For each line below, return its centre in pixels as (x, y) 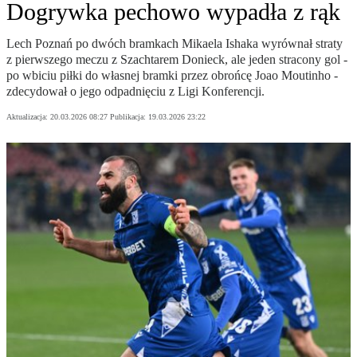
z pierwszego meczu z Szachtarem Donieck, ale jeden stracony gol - (177, 60)
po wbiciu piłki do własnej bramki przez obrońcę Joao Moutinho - (172, 76)
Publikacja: (129, 117)
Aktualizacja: (28, 117)
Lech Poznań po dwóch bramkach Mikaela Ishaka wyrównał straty (175, 44)
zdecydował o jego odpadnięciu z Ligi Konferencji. (135, 92)
